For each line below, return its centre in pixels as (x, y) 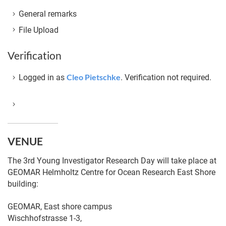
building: (23, 184)
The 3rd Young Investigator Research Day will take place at (112, 161)
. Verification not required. (166, 78)
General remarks (47, 14)
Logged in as (42, 78)
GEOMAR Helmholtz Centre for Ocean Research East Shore (111, 173)
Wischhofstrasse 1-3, (45, 218)
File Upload (38, 30)
